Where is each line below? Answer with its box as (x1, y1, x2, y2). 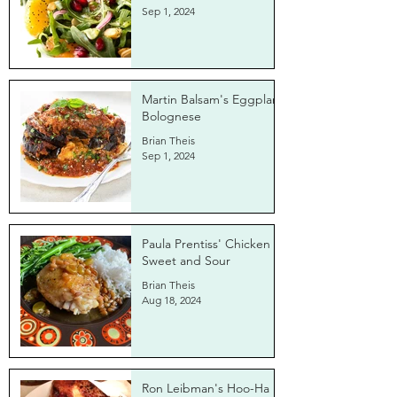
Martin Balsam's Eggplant (142, 91, 284, 107)
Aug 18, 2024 (142, 293, 201, 307)
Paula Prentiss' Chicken (142, 236, 270, 252)
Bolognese (142, 108, 201, 124)
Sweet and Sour (142, 253, 230, 269)
